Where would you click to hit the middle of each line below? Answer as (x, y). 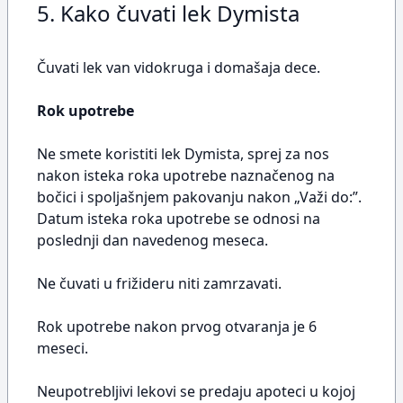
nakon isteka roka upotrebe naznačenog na (186, 175)
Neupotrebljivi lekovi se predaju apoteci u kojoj (196, 391)
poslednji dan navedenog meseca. (152, 240)
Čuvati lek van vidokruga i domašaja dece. (179, 67)
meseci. (63, 348)
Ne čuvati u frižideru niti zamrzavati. (159, 283)
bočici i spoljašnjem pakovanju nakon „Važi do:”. (199, 197)
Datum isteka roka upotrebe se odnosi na (179, 219)
